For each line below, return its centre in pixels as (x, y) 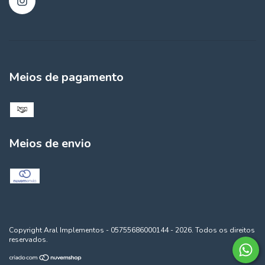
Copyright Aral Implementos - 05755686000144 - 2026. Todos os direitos (132, 230)
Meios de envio (50, 143)
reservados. (28, 239)
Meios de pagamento (66, 77)
